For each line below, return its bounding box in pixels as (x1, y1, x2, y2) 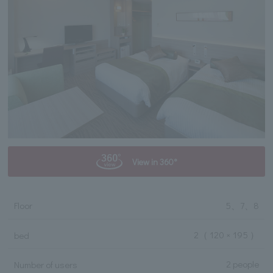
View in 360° (132, 156, 177, 168)
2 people (226, 258, 260, 271)
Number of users (13, 258, 77, 271)
